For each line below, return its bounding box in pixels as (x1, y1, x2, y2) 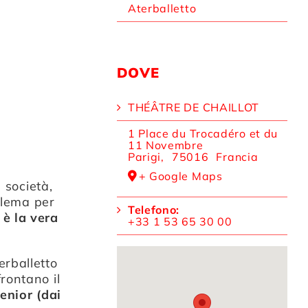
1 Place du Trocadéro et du (127, 126, 278, 140)
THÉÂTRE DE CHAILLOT (127, 100, 260, 114)
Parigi (127, 149, 162, 164)
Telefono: (127, 203, 180, 217)
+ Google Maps (138, 168, 223, 183)
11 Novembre (127, 137, 203, 152)
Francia (216, 149, 258, 164)
